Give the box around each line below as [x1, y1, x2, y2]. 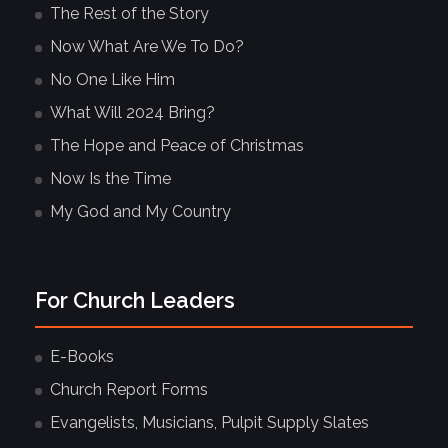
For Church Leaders [35, 288, 235, 314]
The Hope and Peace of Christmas [50, 136, 304, 156]
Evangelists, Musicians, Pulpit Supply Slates [50, 413, 369, 433]
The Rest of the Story [50, 4, 209, 24]
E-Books [50, 347, 114, 367]
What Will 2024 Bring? [50, 103, 215, 123]
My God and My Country [50, 202, 231, 222]
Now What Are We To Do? [50, 37, 244, 57]
